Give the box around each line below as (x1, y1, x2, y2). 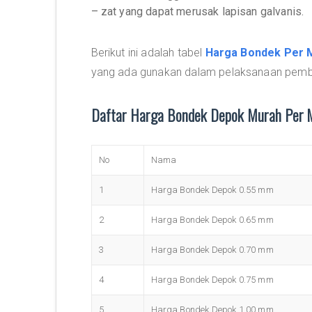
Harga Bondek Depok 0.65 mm (150, 214, 274, 225)
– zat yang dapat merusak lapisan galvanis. (91, 5, 304, 18)
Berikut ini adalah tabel (91, 46, 205, 59)
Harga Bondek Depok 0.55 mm (150, 185, 274, 195)
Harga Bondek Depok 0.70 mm (150, 244, 274, 255)
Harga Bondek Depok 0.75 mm (150, 274, 274, 285)
